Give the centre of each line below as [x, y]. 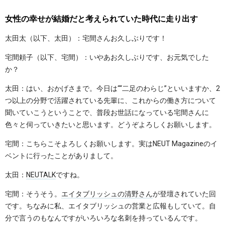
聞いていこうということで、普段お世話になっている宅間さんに [107, 113]
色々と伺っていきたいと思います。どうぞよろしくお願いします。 [110, 125]
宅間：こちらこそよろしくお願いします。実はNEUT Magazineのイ [111, 144]
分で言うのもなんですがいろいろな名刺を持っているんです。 [103, 218]
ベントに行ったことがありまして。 [61, 156]
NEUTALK [41, 175]
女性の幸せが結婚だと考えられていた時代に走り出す [101, 19]
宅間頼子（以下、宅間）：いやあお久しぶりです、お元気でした [107, 58]
